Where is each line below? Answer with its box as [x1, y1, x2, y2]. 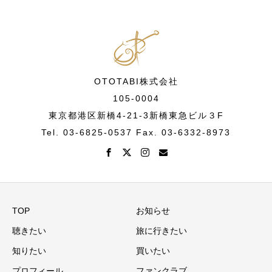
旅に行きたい [136, 226, 187, 236]
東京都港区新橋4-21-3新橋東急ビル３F [48, 110, 224, 121]
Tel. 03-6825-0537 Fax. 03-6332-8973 [41, 127, 231, 138]
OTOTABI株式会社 [93, 76, 178, 87]
